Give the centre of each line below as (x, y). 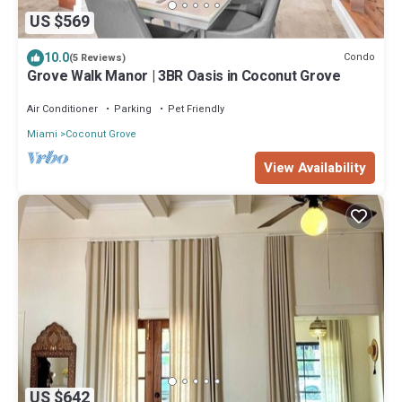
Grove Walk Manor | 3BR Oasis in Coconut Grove (184, 76)
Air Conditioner (62, 109)
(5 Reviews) (97, 57)
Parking (133, 109)
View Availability (315, 167)
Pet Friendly (196, 109)
